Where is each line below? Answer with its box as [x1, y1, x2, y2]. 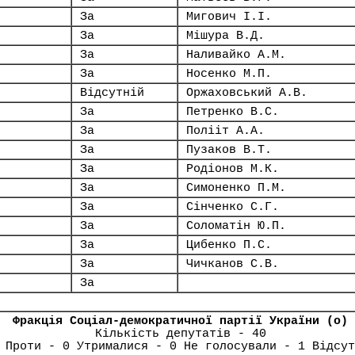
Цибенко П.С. [186, 239, 272, 251]
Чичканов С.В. [186, 258, 279, 270]
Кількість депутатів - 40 [94, 327, 266, 340]
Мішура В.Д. [186, 29, 265, 42]
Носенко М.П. [186, 67, 272, 80]
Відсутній [80, 86, 144, 99]
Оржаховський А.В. [186, 86, 307, 99]
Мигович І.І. [186, 10, 272, 23]
